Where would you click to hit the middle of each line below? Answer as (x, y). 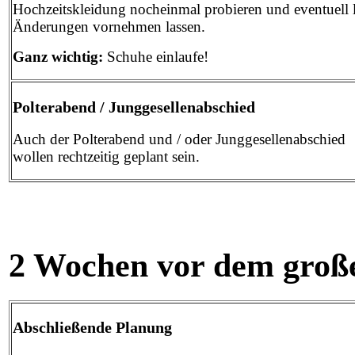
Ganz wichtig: (58, 57)
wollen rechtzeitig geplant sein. (108, 157)
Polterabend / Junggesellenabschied (134, 107)
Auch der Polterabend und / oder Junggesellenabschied (179, 139)
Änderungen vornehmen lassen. (109, 27)
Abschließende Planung (92, 328)
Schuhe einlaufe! (156, 57)
